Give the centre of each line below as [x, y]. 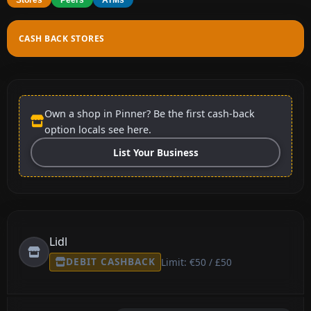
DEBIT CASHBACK [111, 262]
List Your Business [155, 152]
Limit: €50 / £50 [196, 262]
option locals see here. [98, 129]
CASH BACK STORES [62, 38]
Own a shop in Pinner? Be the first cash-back [150, 113]
